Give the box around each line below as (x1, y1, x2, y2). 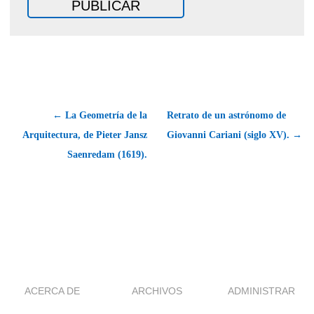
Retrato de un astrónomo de (167, 109, 286, 121)
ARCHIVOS (132, 285, 182, 296)
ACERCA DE (25, 285, 81, 296)
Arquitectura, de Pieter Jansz (22, 129, 147, 140)
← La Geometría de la (53, 109, 147, 121)
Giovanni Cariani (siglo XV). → (167, 129, 302, 140)
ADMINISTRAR (228, 285, 296, 296)
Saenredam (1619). (67, 149, 147, 160)
